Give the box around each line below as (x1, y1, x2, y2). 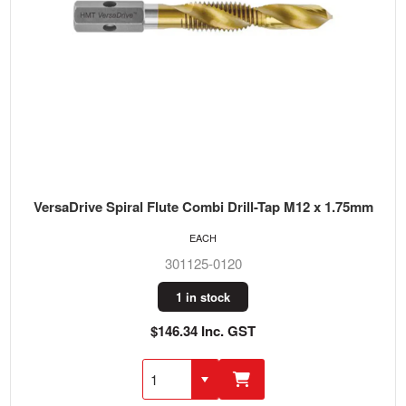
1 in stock (176, 288, 230, 305)
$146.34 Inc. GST (150, 321, 256, 341)
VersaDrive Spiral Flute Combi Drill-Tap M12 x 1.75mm (33, 197, 373, 217)
